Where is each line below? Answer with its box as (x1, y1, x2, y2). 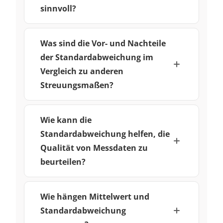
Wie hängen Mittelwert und (40, 191, 149, 202)
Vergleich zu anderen (40, 66, 123, 77)
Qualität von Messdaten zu (40, 142, 148, 153)
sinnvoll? (40, 3, 76, 14)
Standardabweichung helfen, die (40, 128, 170, 139)
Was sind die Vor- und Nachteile (40, 38, 166, 49)
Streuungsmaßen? (40, 80, 113, 91)
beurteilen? (40, 156, 86, 167)
